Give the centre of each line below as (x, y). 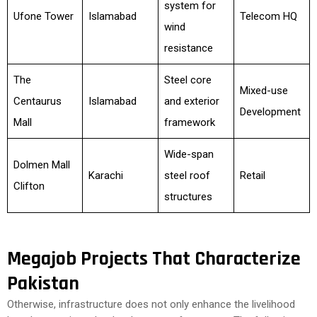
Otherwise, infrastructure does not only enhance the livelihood (151, 304)
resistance (188, 48)
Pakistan (43, 284)
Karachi (105, 175)
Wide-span (189, 154)
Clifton (29, 186)
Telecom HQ (268, 16)
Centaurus (37, 101)
